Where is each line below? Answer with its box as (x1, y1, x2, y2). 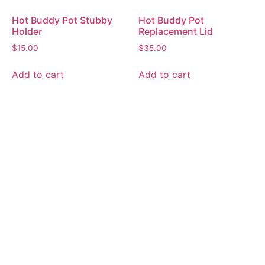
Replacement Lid (138, 25, 213, 38)
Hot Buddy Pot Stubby (12, 14, 112, 27)
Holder (12, 25, 42, 38)
